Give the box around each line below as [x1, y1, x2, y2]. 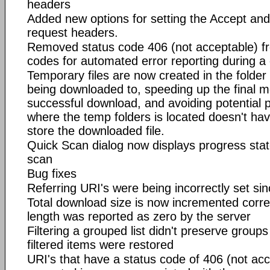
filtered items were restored [27, 237, 174, 251]
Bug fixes [27, 166, 77, 180]
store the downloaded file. [27, 124, 165, 137]
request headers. [27, 25, 118, 39]
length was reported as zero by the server [27, 209, 251, 223]
